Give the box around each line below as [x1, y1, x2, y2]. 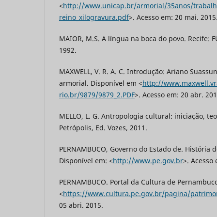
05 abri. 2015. [59, 201, 103, 210]
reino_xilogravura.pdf [59, 13, 129, 22]
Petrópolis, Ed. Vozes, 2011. [59, 123, 147, 133]
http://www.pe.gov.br [113, 156, 183, 166]
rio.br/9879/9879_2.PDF [59, 90, 135, 100]
